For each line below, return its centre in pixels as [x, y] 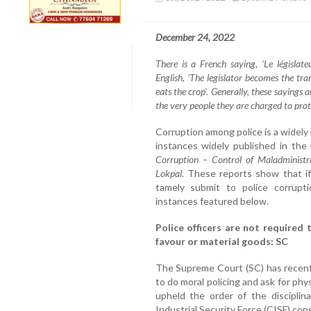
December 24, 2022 [195, 37]
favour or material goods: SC [221, 241]
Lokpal [168, 173]
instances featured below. [212, 201]
